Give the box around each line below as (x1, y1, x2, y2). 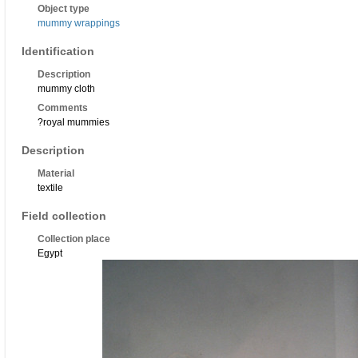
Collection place (38, 233, 110, 245)
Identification (22, 45, 94, 58)
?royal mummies (38, 117, 109, 129)
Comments (38, 102, 88, 114)
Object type (38, 3, 89, 15)
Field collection (22, 209, 106, 223)
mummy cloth (38, 83, 95, 95)
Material (38, 168, 74, 180)
